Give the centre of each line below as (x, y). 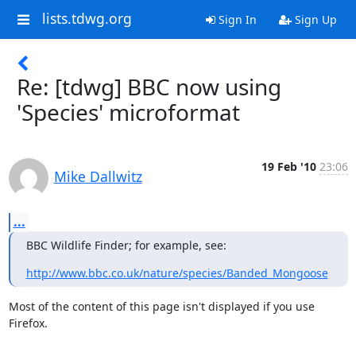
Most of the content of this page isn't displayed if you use (161, 306)
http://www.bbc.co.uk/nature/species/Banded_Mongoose (177, 273)
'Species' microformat (128, 112)
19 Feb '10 (288, 166)
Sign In (236, 19)
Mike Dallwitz (98, 176)
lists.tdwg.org (87, 19)
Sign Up (314, 19)
